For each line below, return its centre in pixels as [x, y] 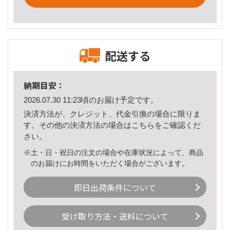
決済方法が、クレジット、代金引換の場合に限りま [112, 113]
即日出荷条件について [115, 187]
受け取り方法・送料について [115, 216]
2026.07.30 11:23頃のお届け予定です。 [91, 100]
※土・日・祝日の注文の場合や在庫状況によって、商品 [113, 152]
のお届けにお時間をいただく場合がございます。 [110, 163]
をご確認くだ [178, 125]
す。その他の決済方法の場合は [78, 125]
